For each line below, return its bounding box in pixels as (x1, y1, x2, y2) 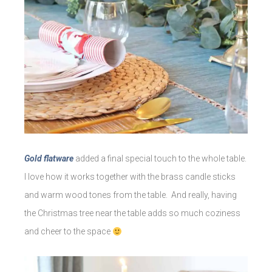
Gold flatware (24, 154, 73, 164)
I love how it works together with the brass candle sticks (24, 172, 236, 182)
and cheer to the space (24, 226, 112, 237)
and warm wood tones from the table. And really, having (24, 190, 237, 200)
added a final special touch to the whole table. (73, 154, 246, 164)
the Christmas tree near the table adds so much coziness (24, 208, 240, 219)
